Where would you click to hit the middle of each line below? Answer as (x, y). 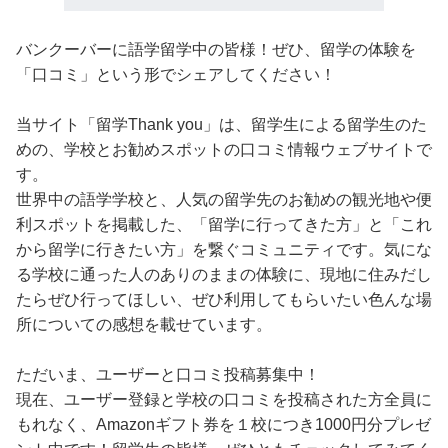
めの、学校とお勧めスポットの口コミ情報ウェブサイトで (224, 149)
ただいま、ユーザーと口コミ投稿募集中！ (168, 374)
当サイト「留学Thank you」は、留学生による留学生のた (221, 124)
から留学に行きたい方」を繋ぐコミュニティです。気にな (224, 249)
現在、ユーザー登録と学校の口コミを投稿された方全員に (224, 399)
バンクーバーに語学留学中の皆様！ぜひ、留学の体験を (216, 49)
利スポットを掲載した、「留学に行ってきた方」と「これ (224, 224)
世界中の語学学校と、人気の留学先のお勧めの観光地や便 (224, 199)
